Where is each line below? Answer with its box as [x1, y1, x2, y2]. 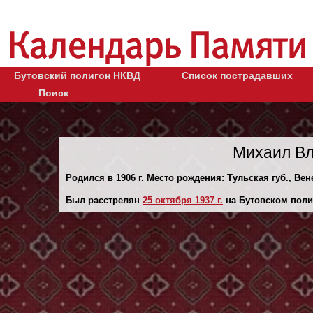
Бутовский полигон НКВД [14, 69, 140, 81]
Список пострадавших [182, 69, 293, 81]
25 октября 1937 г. [143, 194, 223, 205]
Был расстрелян [66, 194, 143, 205]
